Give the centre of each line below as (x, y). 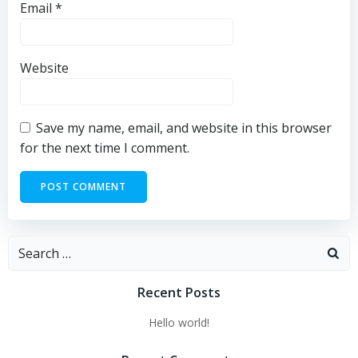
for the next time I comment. (105, 148)
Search (28, 245)
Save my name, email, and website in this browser (184, 128)
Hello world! (179, 322)
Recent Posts (179, 292)
